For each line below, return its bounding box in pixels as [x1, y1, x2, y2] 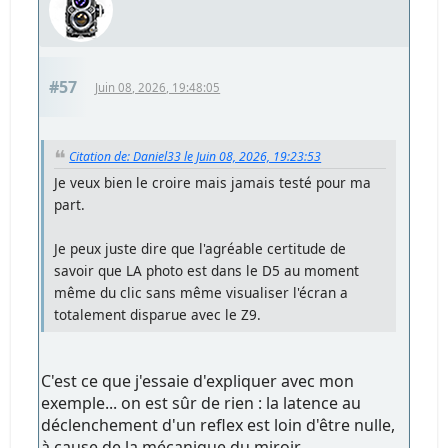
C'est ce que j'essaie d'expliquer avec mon [41, 370, 355, 393]
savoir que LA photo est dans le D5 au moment [54, 261, 360, 281]
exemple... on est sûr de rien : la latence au [41, 392, 362, 415]
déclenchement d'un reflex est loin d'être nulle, [41, 414, 396, 437]
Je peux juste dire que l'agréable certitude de [54, 239, 347, 259]
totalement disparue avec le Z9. [54, 305, 262, 325]
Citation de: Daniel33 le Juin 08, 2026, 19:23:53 [69, 147, 322, 165]
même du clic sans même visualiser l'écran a [54, 283, 349, 303]
